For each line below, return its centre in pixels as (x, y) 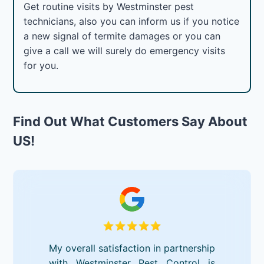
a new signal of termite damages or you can (122, 36)
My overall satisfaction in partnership (132, 248)
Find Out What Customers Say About (131, 121)
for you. (41, 65)
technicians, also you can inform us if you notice (132, 21)
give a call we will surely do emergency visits (125, 50)
